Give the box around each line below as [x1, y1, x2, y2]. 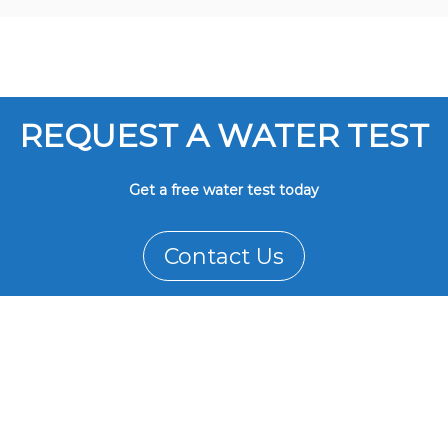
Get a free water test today [129, 181, 319, 200]
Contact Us [164, 243, 284, 271]
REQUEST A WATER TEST [19, 116, 429, 156]
